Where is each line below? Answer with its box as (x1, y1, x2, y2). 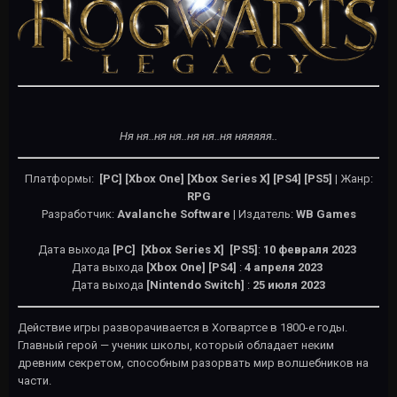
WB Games (295, 206, 356, 221)
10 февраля (263, 242, 329, 256)
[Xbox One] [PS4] (146, 260, 239, 274)
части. (18, 373, 51, 387)
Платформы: (24, 171, 97, 185)
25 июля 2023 (253, 277, 325, 292)
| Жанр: (331, 171, 373, 185)
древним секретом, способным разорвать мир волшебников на (18, 355, 369, 370)
